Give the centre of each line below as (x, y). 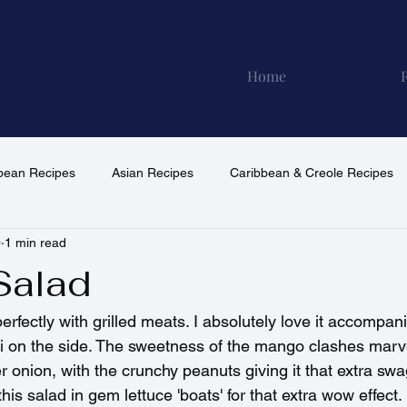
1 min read (35, 243)
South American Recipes (271, 246)
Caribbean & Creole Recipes (312, 173)
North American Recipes (93, 246)
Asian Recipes (153, 173)
